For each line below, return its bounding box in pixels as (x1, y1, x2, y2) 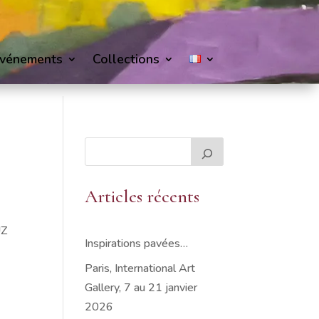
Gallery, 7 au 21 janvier (85, 280, 198, 296)
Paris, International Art (85, 261, 196, 276)
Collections (93, 50, 160, 68)
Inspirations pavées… (85, 236, 189, 251)
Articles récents (85, 185, 200, 207)
